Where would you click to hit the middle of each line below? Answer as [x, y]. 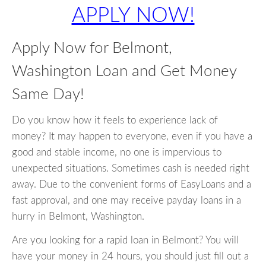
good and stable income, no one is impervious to [117, 153]
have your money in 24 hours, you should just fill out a [130, 256]
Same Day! [48, 94]
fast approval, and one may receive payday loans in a [126, 201]
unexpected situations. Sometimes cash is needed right [131, 169]
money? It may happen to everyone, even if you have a [132, 137]
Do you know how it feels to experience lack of [115, 121]
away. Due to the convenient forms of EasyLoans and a [132, 185]
